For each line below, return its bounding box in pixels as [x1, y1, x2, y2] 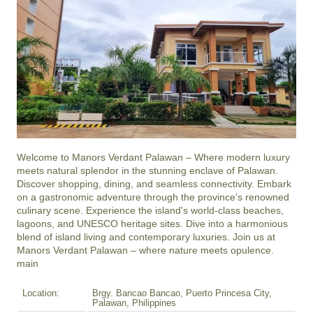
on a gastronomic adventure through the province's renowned [17, 191, 289, 203]
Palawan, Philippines [92, 298, 176, 308]
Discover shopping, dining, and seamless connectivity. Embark [17, 178, 291, 189]
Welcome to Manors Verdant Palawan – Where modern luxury [17, 152, 290, 163]
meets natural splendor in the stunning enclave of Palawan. [17, 165, 278, 176]
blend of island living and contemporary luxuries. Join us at [17, 231, 275, 242]
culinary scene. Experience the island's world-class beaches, [17, 205, 284, 216]
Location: [22, 289, 59, 298]
